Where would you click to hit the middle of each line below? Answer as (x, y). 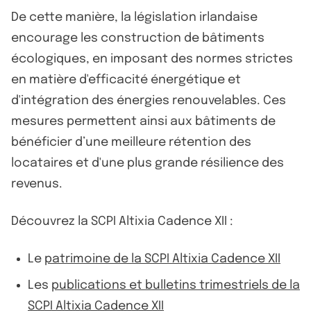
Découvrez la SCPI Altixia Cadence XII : (122, 221)
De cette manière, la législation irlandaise (134, 17)
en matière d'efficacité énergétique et (126, 79)
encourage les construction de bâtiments (138, 38)
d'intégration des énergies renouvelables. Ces (149, 100)
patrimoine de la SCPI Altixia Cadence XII (162, 259)
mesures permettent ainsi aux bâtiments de (143, 121)
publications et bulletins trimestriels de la (176, 285)
